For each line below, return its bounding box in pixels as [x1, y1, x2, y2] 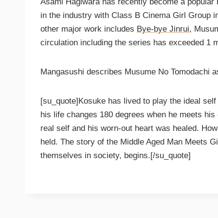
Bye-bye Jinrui [137, 24, 189, 34]
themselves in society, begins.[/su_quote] [40, 151, 191, 161]
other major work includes [40, 24, 137, 34]
